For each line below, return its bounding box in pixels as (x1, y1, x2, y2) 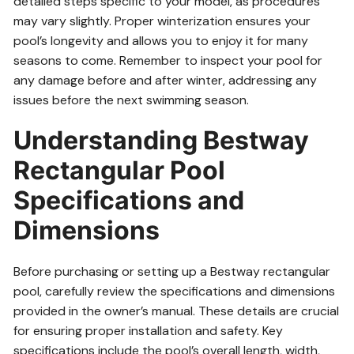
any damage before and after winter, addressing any (13, 72, 318, 88)
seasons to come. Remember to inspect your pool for (13, 52, 323, 69)
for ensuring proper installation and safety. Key (13, 322, 284, 339)
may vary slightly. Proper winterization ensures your (13, 13, 311, 29)
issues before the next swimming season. (13, 92, 250, 108)
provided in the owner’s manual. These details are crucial (13, 303, 340, 319)
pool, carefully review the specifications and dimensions (13, 283, 336, 299)
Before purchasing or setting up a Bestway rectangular (13, 263, 331, 280)
